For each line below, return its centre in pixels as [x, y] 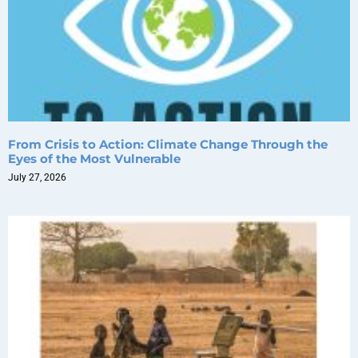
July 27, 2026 [37, 177]
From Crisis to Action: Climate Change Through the [168, 144]
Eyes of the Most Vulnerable [94, 158]
